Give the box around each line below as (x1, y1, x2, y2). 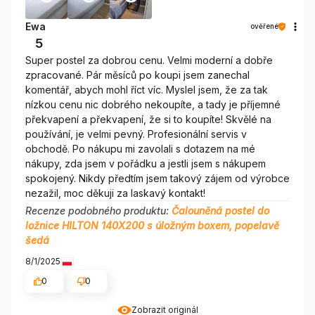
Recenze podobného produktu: (25, 205, 172, 217)
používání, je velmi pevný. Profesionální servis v (25, 128, 247, 141)
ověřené (250, 22, 278, 31)
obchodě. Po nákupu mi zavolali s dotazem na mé (25, 143, 255, 155)
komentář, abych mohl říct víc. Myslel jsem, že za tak (25, 84, 268, 96)
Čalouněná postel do (172, 205, 269, 217)
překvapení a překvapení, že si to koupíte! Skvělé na (25, 113, 271, 126)
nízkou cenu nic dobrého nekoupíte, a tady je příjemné (25, 98, 281, 111)
